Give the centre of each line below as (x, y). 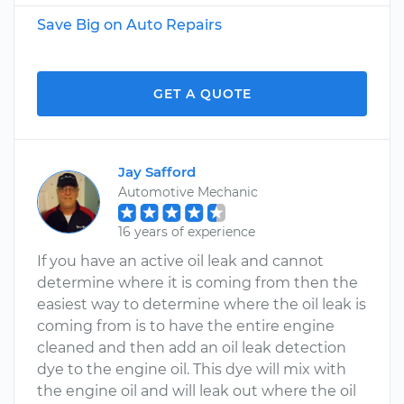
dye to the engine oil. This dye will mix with (192, 369)
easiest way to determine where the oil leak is (202, 304)
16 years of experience (187, 232)
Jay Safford (157, 172)
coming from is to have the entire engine (186, 326)
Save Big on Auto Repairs (129, 25)
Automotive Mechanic (188, 192)
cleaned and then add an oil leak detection (192, 348)
